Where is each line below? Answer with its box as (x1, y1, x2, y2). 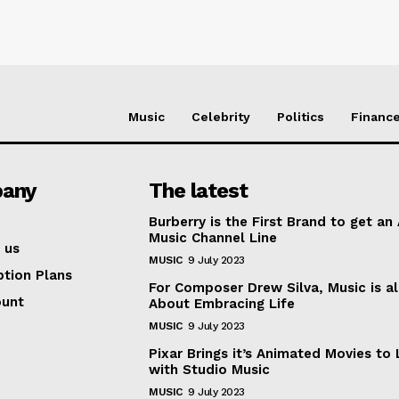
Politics (277, 110, 324, 125)
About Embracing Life (149, 296, 296, 313)
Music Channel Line (149, 230, 278, 247)
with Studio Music (149, 362, 271, 379)
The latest (149, 178, 248, 204)
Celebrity (191, 110, 250, 125)
